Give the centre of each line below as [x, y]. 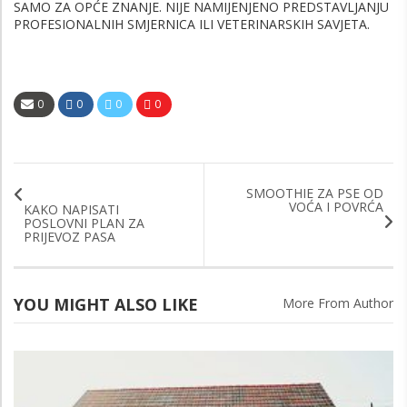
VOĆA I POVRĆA [336, 206]
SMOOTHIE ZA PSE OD [315, 193]
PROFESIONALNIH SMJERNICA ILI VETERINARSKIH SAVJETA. [192, 24]
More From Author [338, 303]
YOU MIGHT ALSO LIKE [106, 305]
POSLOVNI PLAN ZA [84, 223]
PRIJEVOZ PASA [69, 237]
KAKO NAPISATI [71, 210]
